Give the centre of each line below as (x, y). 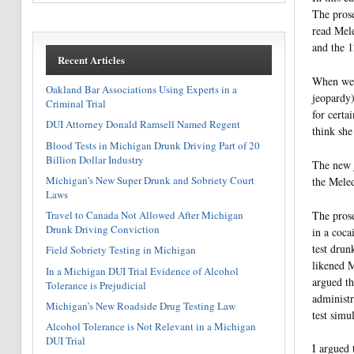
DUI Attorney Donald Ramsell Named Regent (143, 124)
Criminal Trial (75, 104)
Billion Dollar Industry (94, 159)
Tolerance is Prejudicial (96, 285)
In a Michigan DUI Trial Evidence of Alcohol (142, 271)
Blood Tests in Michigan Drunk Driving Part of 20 (153, 145)
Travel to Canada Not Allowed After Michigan (144, 215)
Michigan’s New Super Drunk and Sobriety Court (150, 180)
